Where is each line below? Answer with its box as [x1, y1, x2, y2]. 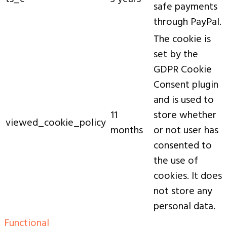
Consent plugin [154, 77, 218, 94]
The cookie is [154, 31, 211, 48]
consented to [154, 138, 212, 155]
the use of [154, 153, 198, 170]
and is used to [154, 92, 214, 109]
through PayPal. [154, 14, 221, 31]
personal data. [154, 199, 215, 215]
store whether [154, 107, 216, 124]
